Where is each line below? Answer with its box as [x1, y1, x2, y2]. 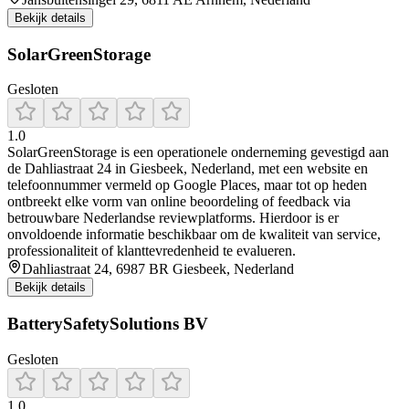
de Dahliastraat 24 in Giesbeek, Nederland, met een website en [7, 161, 368, 177]
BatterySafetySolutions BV [7, 314, 208, 334]
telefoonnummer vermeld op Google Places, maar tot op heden [7, 177, 367, 194]
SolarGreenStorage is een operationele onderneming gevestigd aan [7, 144, 389, 161]
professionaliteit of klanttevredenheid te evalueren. [7, 243, 296, 259]
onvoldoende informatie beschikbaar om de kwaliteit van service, [7, 226, 381, 243]
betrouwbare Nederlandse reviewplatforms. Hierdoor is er [7, 210, 339, 226]
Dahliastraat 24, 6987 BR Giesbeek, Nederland [22, 261, 294, 278]
